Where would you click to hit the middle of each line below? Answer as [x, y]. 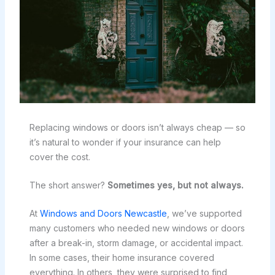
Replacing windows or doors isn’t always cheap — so [137, 127]
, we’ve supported [204, 214]
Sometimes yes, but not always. [175, 185]
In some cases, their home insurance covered [122, 258]
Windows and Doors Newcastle [103, 214]
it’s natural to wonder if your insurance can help [125, 142]
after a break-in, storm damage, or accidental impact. [136, 243]
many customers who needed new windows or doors [137, 228]
